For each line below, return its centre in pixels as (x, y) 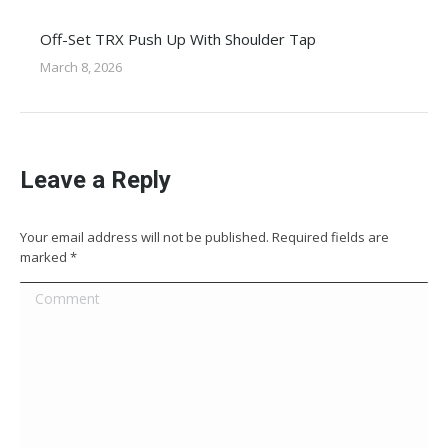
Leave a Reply (95, 180)
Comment (53, 294)
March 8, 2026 (81, 67)
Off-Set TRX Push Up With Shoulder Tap (178, 39)
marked (45, 257)
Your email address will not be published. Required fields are (204, 237)
